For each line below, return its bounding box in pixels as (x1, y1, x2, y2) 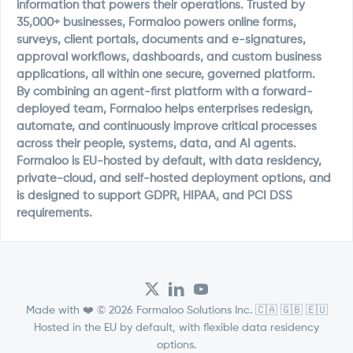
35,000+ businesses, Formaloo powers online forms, (17, 17, 296, 28)
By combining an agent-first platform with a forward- (17, 86, 313, 98)
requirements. (17, 207, 92, 219)
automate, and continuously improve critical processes (17, 121, 317, 132)
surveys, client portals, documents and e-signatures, (17, 34, 306, 46)
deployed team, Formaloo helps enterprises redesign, (17, 103, 313, 115)
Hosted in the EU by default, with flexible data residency (34, 322, 319, 333)
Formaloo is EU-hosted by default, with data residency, (17, 155, 321, 167)
